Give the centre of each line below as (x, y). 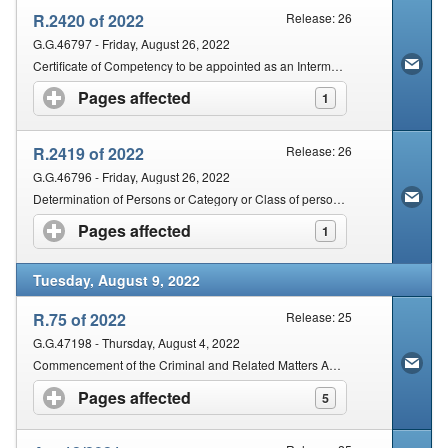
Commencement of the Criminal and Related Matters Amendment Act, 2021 (335, 365)
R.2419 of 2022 (88, 153)
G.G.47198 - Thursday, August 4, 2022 (136, 342)
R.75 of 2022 (79, 319)
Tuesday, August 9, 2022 (116, 280)
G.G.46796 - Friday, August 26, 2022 (131, 176)
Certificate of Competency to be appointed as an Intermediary (337, 65)
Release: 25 (319, 317)
